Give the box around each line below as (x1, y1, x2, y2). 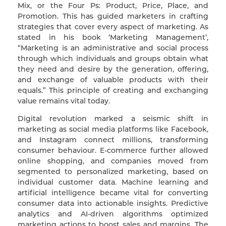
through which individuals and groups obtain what (18, 53, 208, 63)
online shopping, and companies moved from (18, 156, 208, 165)
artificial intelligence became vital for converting (18, 188, 208, 197)
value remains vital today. (18, 96, 114, 105)
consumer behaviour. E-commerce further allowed (18, 145, 208, 155)
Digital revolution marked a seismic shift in (18, 114, 208, 123)
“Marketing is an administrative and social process (18, 43, 208, 52)
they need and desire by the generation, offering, (18, 64, 208, 74)
